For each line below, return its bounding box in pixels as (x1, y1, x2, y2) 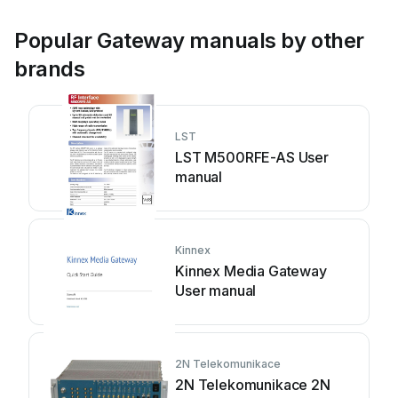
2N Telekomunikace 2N (175, 376, 330, 394)
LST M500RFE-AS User (175, 148, 330, 166)
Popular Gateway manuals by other (14, 28, 364, 53)
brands (14, 56, 85, 82)
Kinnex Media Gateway (175, 262, 327, 280)
